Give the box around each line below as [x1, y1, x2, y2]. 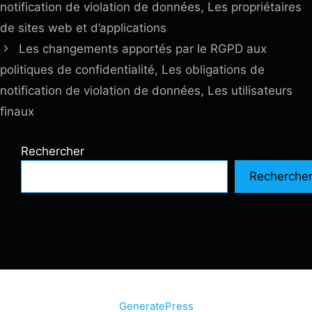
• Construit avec [185, 283, 268, 297]
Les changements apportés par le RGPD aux [19, 41, 267, 56]
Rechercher [21, 143, 84, 158]
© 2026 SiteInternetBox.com [44, 283, 185, 297]
